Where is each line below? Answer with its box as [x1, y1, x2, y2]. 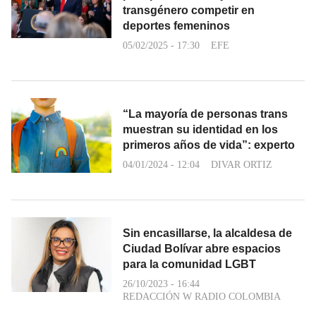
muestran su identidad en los [123, 123, 278, 135]
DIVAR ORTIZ [211, 159, 272, 170]
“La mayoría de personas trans [123, 107, 288, 120]
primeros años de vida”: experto [123, 138, 295, 151]
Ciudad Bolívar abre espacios [123, 242, 281, 255]
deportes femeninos [123, 19, 230, 32]
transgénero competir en [123, 4, 255, 16]
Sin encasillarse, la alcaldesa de [123, 226, 292, 239]
